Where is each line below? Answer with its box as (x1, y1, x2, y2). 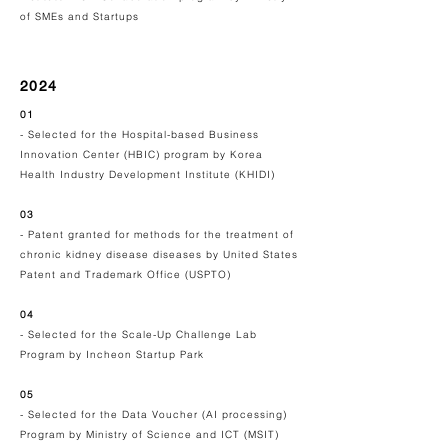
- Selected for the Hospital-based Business (20, 128, 259, 141)
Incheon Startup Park (86, 348, 204, 361)
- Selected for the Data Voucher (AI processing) (20, 408, 287, 421)
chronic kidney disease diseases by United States (20, 248, 298, 261)
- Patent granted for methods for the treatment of (20, 228, 294, 241)
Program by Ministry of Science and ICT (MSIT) (20, 428, 279, 441)
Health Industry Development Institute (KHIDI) (20, 168, 275, 181)
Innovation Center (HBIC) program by (20, 148, 230, 161)
